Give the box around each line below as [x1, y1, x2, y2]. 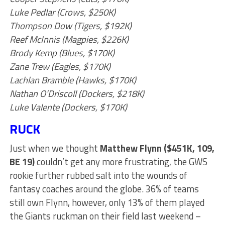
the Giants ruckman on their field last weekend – [9, 209, 201, 223]
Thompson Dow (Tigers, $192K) [9, 19, 132, 33]
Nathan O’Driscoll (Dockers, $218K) [9, 86, 144, 101]
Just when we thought [9, 141, 98, 156]
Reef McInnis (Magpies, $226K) [9, 32, 129, 47]
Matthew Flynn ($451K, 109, [97, 141, 214, 156]
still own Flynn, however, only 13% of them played [9, 195, 204, 210]
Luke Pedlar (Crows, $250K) [9, 5, 116, 20]
